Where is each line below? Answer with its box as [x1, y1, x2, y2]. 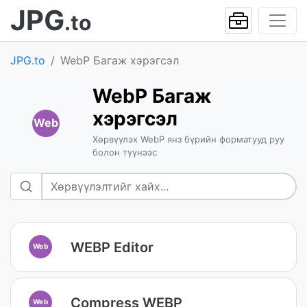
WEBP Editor [71, 238, 153, 256]
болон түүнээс [92, 147, 157, 158]
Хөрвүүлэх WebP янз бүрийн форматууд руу [92, 134, 284, 145]
